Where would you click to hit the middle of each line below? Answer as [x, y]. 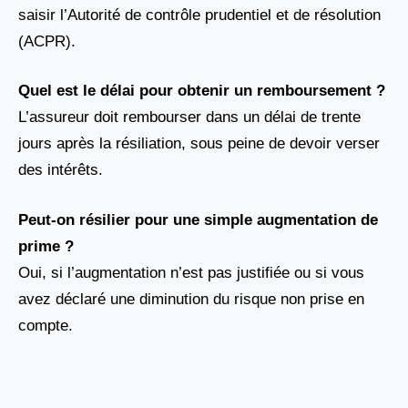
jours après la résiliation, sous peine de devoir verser [199, 144]
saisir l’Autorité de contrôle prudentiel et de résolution [199, 15]
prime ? [46, 246]
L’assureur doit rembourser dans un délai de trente [189, 117]
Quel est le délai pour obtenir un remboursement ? [202, 91]
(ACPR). [47, 41]
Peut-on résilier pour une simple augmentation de [198, 219]
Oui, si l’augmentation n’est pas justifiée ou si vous [191, 272]
